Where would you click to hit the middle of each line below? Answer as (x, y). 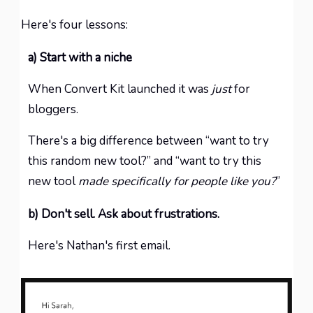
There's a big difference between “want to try (148, 141)
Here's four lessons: (74, 25)
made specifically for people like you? (177, 181)
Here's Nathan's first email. (99, 246)
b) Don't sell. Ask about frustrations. (124, 214)
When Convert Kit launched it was (120, 89)
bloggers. (53, 109)
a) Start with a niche (80, 58)
